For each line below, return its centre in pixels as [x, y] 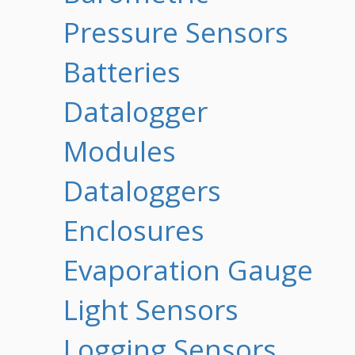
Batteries [122, 72]
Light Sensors [151, 309]
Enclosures [134, 230]
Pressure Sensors [176, 32]
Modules [120, 151]
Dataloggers [142, 191]
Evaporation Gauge [188, 270]
